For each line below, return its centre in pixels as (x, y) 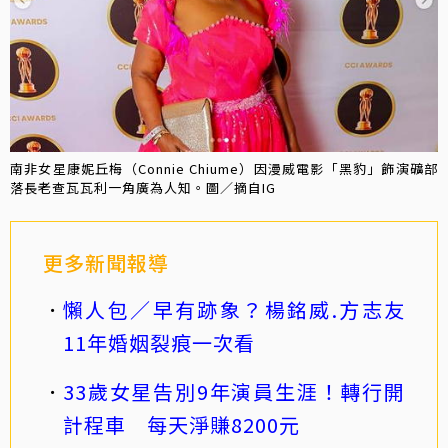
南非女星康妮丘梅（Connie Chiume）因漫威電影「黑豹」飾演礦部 (224, 169)
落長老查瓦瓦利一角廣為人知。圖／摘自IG (143, 188)
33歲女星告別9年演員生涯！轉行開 (234, 392)
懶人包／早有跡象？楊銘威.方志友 (234, 310)
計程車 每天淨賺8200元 (181, 425)
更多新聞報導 (106, 263)
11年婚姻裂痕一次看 (159, 343)
